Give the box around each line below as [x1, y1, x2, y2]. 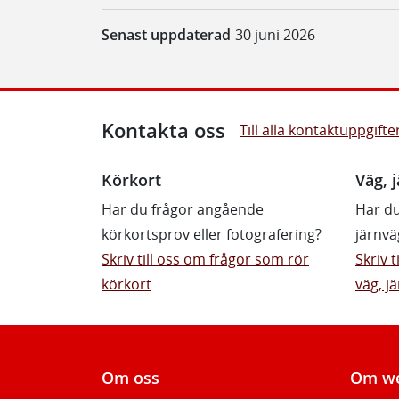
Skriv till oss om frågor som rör [102, 248, 309, 269]
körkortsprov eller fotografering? [102, 224, 322, 244]
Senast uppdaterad [102, 24, 231, 45]
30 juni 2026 [234, 24, 315, 45]
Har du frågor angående [102, 199, 264, 219]
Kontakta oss [102, 117, 225, 143]
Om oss [102, 365, 159, 388]
